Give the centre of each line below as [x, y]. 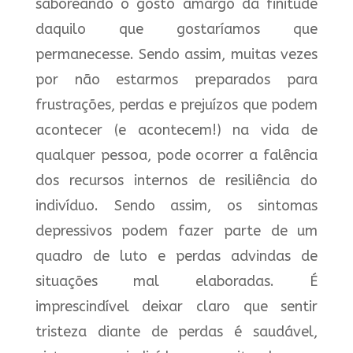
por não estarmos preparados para [176, 80]
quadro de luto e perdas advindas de [176, 256]
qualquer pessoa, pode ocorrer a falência [176, 155]
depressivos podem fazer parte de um [176, 231]
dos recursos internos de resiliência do [176, 180]
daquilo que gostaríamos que [176, 29]
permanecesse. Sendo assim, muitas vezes [176, 54]
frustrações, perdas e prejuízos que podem [176, 105]
